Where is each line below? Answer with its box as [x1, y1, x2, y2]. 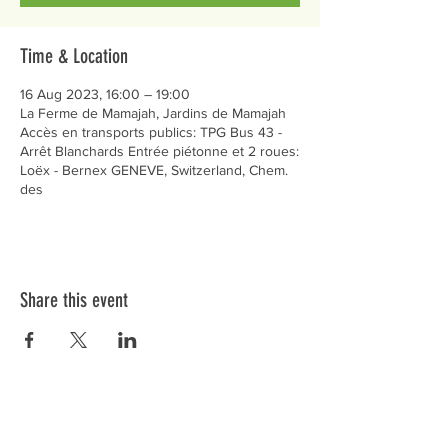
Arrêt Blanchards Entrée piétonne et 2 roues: [20, 143, 299, 159]
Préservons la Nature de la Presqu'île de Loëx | [39, 413, 289, 427]
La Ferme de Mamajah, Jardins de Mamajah [20, 105, 286, 121]
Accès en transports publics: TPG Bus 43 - [20, 124, 282, 140]
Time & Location [20, 44, 128, 68]
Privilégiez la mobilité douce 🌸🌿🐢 [68, 429, 260, 443]
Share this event [20, 288, 128, 312]
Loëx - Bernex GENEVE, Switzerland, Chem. [20, 162, 288, 178]
